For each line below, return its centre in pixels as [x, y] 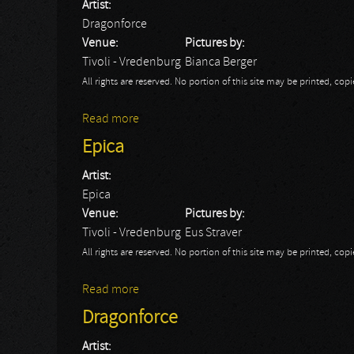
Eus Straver [213, 233]
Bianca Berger [221, 62]
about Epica [170, 290]
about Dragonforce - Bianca [211, 119]
